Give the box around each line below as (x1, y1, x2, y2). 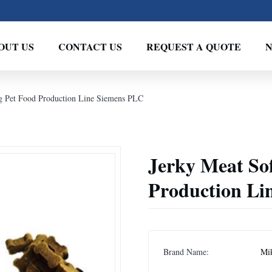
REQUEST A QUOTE (146, 39, 241, 53)
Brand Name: (163, 246, 209, 257)
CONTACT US (58, 39, 122, 53)
